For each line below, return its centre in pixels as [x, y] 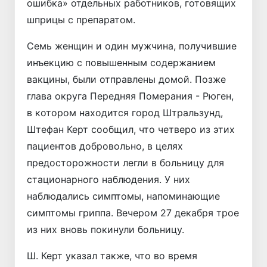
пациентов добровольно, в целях [105, 146]
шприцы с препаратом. [81, 20]
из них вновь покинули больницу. [105, 230]
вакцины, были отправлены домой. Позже [126, 80]
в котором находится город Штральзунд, [125, 113]
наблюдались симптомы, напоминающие [123, 196]
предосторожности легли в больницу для [125, 163]
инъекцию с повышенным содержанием [121, 63]
